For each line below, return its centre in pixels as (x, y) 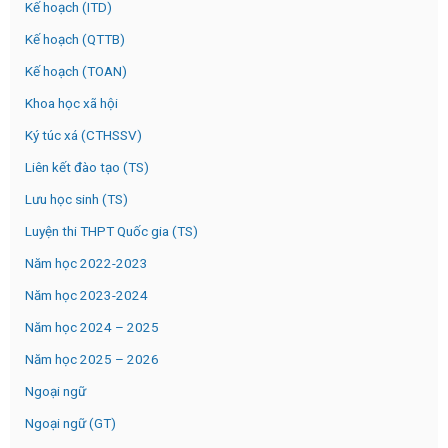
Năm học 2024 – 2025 (92, 327)
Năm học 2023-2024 (86, 295)
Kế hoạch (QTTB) (75, 39)
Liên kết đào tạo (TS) (87, 167)
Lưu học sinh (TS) (76, 199)
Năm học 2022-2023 (86, 263)
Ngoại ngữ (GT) (70, 423)
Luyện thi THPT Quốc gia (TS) (111, 231)
